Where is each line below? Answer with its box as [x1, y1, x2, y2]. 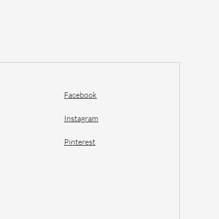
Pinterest [64, 137, 96, 147]
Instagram [64, 113, 99, 123]
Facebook [64, 90, 97, 100]
